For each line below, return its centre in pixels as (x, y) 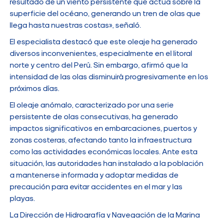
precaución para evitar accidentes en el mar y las (96, 187)
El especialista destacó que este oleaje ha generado (104, 42)
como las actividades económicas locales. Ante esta (104, 152)
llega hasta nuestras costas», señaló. (75, 26)
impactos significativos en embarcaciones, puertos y (103, 129)
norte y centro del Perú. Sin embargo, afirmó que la (99, 65)
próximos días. (35, 89)
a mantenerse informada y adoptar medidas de (94, 175)
